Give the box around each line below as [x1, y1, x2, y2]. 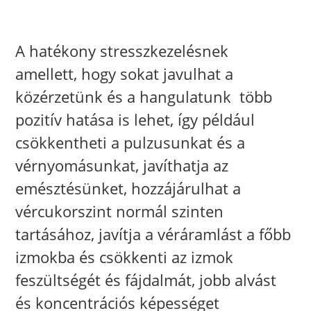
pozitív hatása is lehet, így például [15, 109, 255, 131]
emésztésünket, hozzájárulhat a [15, 178, 242, 199]
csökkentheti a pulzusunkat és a [15, 132, 246, 153]
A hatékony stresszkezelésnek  [15, 40, 233, 62]
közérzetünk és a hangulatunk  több [15, 86, 273, 108]
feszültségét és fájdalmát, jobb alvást [15, 269, 277, 291]
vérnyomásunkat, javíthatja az [15, 155, 229, 176]
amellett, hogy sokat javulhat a [15, 63, 234, 85]
